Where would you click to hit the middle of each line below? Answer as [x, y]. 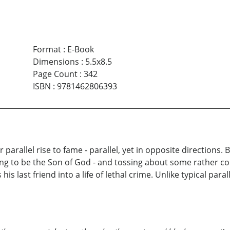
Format [47, 50]
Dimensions [56, 62]
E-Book [80, 50]
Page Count [55, 74]
